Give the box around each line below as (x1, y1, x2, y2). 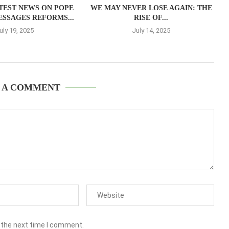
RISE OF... (134, 13, 169, 21)
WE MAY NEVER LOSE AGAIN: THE (90, 4, 212, 12)
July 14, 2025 (132, 26, 171, 34)
